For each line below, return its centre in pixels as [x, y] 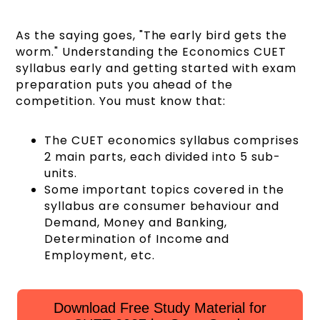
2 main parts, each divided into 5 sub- [162, 157]
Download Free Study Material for [160, 308]
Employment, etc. [100, 256]
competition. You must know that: [123, 101]
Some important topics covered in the [164, 190]
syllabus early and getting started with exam [156, 69]
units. [63, 174]
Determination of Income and [137, 239]
